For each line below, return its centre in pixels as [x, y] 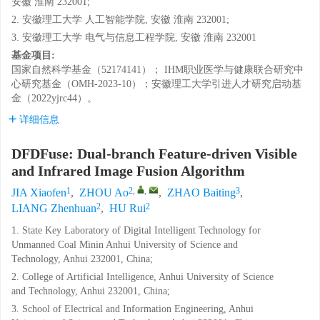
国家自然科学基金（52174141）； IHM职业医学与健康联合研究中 [157, 70]
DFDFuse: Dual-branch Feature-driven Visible [154, 154]
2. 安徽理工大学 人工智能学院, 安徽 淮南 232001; [120, 20]
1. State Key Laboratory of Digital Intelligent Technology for [136, 230]
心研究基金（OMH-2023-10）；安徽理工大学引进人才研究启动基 [156, 84]
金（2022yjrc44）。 [54, 98]
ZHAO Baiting [201, 192]
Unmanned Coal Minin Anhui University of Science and [125, 245]
